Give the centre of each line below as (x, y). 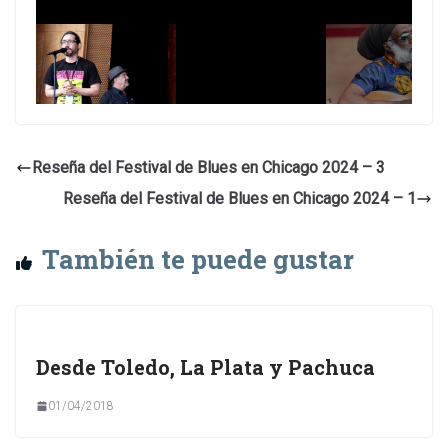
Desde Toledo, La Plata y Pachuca (205, 366)
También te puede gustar (198, 258)
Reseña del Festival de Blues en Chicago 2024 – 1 (239, 198)
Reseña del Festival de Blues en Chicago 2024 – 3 (208, 167)
